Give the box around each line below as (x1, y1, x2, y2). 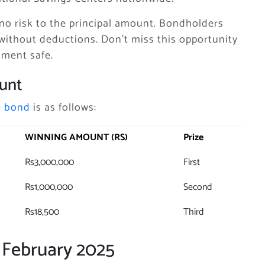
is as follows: (30, 99, 96, 117)
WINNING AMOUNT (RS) (25, 130, 128, 146)
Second (183, 179, 212, 195)
